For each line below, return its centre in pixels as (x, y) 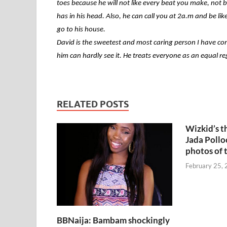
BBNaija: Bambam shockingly (113, 220)
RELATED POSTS (93, 104)
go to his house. (81, 30)
